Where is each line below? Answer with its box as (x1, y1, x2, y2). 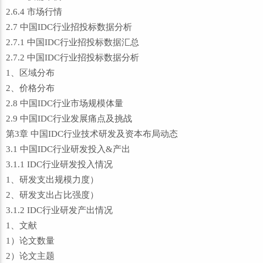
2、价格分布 (6, 83, 55, 93)
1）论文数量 (6, 236, 55, 245)
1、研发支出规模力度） (6, 175, 99, 184)
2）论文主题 (6, 251, 55, 261)
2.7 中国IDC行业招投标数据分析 (6, 22, 132, 32)
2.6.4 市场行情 (6, 7, 62, 16)
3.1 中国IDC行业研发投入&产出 (6, 144, 130, 154)
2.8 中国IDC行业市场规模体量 (6, 99, 123, 108)
